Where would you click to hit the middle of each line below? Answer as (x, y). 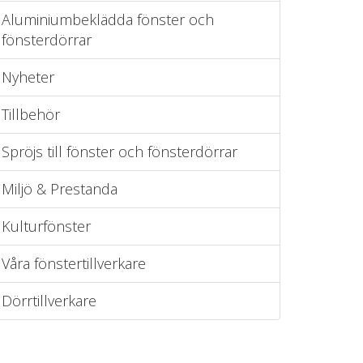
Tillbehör (31, 114)
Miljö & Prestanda (60, 189)
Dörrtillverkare (49, 301)
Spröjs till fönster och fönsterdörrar (120, 152)
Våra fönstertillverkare (74, 263)
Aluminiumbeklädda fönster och (108, 19)
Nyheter (28, 77)
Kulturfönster (46, 226)
